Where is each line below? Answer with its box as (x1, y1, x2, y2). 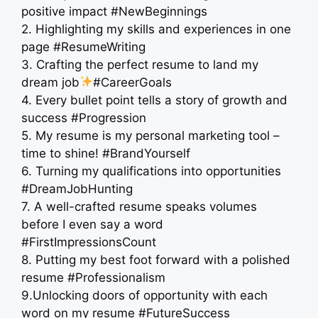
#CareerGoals (93, 75, 172, 89)
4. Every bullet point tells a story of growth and (21, 92, 287, 107)
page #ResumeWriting (21, 39, 146, 54)
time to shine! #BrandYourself (21, 146, 190, 160)
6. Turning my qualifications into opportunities (21, 163, 281, 178)
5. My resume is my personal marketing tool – (21, 128, 280, 143)
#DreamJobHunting (21, 181, 133, 196)
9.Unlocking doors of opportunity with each (21, 287, 268, 302)
